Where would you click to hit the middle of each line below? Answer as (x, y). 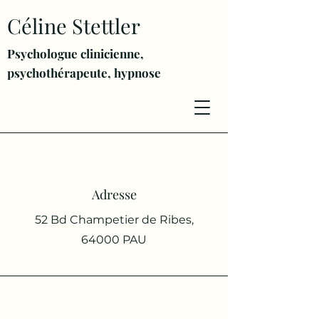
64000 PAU (114, 240)
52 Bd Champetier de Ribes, (114, 220)
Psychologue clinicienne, (75, 53)
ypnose (141, 73)
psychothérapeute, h (64, 73)
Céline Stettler (74, 26)
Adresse (114, 194)
